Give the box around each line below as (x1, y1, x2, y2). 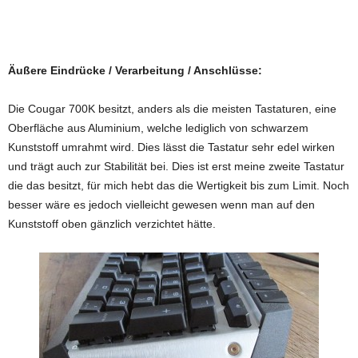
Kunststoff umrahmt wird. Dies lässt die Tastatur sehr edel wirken (8, 141, 335, 153)
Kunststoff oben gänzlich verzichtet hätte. (8, 217, 216, 230)
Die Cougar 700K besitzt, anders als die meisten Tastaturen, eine (8, 102, 336, 115)
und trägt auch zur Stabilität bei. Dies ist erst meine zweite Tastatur (8, 160, 344, 173)
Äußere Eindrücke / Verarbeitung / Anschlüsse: (8, 64, 262, 77)
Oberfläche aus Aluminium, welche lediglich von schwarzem (8, 121, 308, 134)
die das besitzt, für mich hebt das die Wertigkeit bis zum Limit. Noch (8, 179, 349, 192)
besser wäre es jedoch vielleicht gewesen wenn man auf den (8, 198, 315, 211)
